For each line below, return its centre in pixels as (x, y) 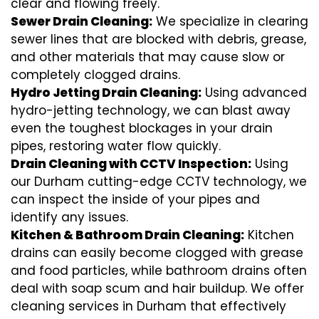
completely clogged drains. (95, 75)
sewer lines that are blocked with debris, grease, (158, 40)
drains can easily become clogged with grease (157, 253)
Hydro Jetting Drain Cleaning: (106, 93)
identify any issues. (69, 218)
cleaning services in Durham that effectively (148, 307)
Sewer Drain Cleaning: (82, 22)
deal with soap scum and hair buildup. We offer (157, 289)
